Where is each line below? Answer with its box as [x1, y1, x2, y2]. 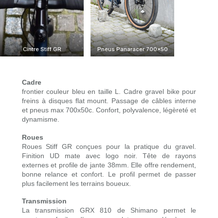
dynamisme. [21, 115, 59, 124]
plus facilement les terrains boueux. [21, 179, 131, 187]
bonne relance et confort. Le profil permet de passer [21, 170, 197, 178]
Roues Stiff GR [21, 142, 76, 150]
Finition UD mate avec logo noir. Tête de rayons [21, 151, 197, 160]
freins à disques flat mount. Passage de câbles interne [21, 97, 197, 105]
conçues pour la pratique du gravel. [76, 142, 197, 150]
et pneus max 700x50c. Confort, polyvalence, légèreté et [21, 106, 197, 114]
